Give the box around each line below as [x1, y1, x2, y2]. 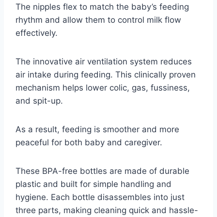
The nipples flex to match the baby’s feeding [15, 1, 189, 12]
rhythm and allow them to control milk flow [15, 15, 181, 25]
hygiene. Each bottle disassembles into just [15, 192, 185, 202]
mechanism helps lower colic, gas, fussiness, [15, 82, 190, 93]
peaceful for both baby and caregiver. [15, 137, 162, 147]
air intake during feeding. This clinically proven [15, 69, 196, 79]
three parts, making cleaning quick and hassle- [15, 205, 198, 215]
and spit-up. [15, 95, 63, 106]
